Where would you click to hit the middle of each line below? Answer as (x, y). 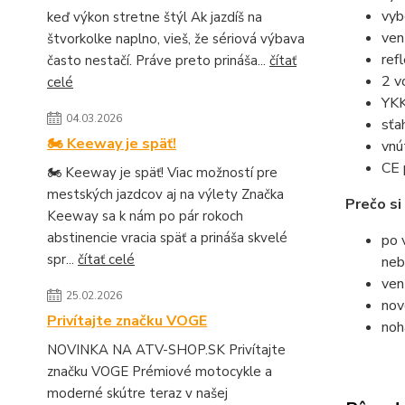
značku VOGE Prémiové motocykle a (160, 372)
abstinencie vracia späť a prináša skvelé (167, 238)
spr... (62, 259)
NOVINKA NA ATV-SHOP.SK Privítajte (166, 350)
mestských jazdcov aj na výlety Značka (165, 194)
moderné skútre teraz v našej (137, 393)
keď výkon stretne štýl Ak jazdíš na (155, 17)
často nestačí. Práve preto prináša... (158, 61)
